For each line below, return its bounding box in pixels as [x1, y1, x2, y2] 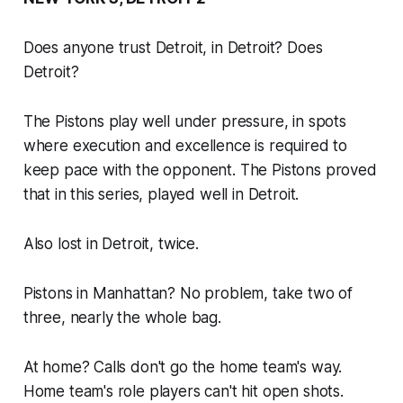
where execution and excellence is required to [22, 136, 348, 155]
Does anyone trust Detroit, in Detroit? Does [22, 38, 323, 57]
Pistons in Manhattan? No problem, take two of [22, 283, 354, 302]
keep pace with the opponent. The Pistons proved [22, 160, 377, 179]
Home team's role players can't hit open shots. [22, 381, 344, 400]
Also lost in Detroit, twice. [22, 234, 199, 253]
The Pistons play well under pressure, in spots [22, 112, 346, 130]
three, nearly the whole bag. [22, 308, 221, 327]
